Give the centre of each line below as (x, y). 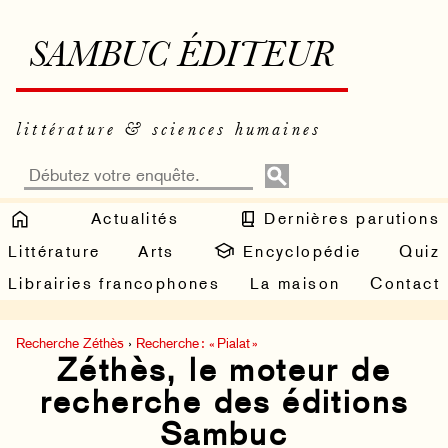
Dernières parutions (349, 218)
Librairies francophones (114, 284)
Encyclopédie (299, 251)
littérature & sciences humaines (169, 130)
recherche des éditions (224, 402)
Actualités (135, 218)
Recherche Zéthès (70, 343)
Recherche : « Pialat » (197, 343)
